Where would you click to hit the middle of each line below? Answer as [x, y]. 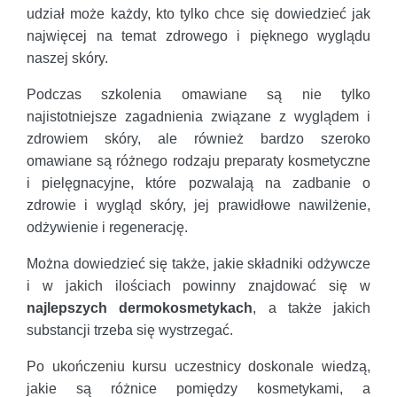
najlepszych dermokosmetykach [140, 307]
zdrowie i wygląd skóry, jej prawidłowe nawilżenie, [198, 205]
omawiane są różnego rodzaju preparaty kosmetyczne [198, 160]
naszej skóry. [67, 58]
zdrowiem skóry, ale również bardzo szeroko [198, 138]
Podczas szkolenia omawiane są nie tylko [198, 94]
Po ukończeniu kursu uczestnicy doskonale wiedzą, [198, 366]
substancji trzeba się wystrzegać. [130, 330]
